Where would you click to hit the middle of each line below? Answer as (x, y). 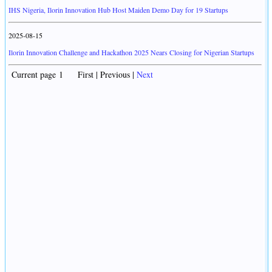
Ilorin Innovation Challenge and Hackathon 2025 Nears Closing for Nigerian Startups (131, 53)
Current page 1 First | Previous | (73, 75)
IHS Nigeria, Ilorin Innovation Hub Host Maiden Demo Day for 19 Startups (118, 10)
